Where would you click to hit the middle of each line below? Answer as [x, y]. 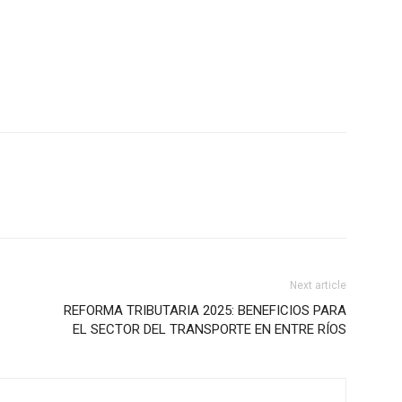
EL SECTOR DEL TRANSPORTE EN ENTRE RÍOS [210, 329]
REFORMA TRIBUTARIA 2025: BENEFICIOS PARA [205, 310]
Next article [318, 285]
